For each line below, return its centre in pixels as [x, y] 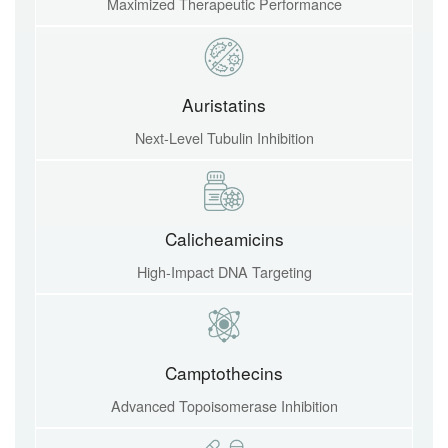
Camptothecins [224, 372]
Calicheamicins [224, 238]
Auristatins [224, 104]
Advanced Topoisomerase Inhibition [224, 405]
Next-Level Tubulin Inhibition [224, 137]
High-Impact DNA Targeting [224, 271]
